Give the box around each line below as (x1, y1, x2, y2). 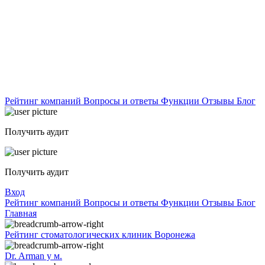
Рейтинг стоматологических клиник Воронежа (5, 230, 195, 240)
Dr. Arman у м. (5, 251, 62, 261)
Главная (5, 208, 37, 218)
